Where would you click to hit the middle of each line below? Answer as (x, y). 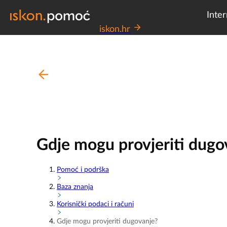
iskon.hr (115, 29)
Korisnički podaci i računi (95, 204)
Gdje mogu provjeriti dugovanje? (107, 221)
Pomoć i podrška (83, 169)
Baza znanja (75, 187)
